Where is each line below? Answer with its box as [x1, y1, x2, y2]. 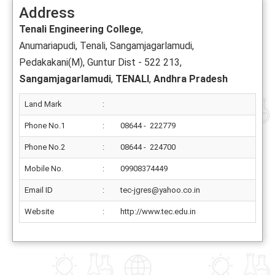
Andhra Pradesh [153, 73, 228, 85]
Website [25, 207, 54, 216]
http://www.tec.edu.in [120, 207, 196, 216]
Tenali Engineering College [19, 23, 141, 35]
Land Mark [25, 99, 62, 109]
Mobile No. [25, 164, 63, 173]
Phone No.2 [25, 142, 65, 152]
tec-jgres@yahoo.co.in [120, 185, 200, 195]
